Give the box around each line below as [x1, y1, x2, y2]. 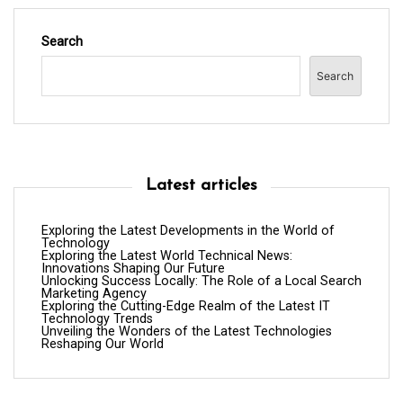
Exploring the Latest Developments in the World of [41, 223, 335, 239]
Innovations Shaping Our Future [41, 261, 225, 277]
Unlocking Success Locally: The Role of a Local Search [41, 273, 362, 290]
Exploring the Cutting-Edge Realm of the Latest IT [41, 299, 330, 315]
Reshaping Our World [41, 336, 164, 353]
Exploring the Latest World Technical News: [41, 248, 292, 264]
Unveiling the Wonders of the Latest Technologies [41, 324, 332, 340]
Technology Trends [41, 311, 153, 327]
